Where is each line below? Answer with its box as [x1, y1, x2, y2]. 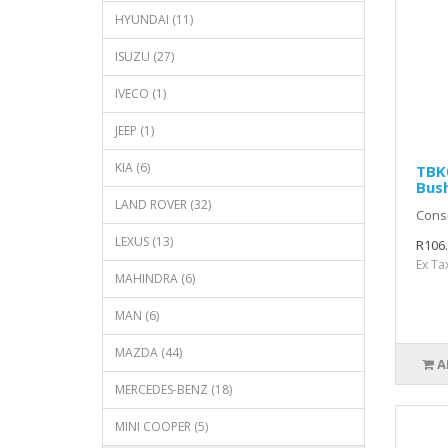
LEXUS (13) [115, 232, 173, 250]
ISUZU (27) [115, 47, 174, 65]
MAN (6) [115, 306, 159, 324]
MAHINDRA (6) [115, 269, 195, 287]
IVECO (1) [115, 84, 166, 102]
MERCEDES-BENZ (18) [115, 380, 232, 398]
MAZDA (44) [115, 343, 182, 361]
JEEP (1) [115, 121, 154, 139]
